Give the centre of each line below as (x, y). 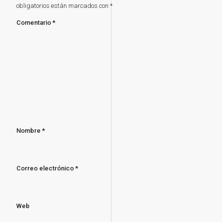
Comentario (34, 22)
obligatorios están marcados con (63, 5)
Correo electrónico (46, 168)
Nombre (29, 130)
